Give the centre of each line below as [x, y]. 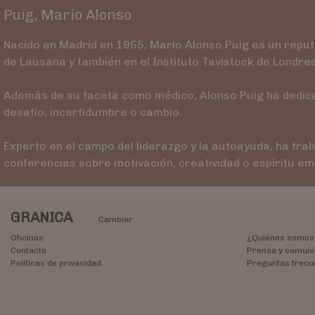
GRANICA [43, 217]
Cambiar [115, 219]
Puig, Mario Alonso [67, 14]
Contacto [28, 250]
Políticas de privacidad [56, 263]
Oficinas [27, 237]
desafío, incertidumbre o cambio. [92, 112]
